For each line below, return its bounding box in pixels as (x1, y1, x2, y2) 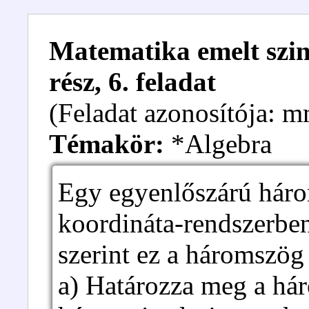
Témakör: (49, 129, 164, 159)
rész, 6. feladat (49, 67, 216, 97)
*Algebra (164, 129, 272, 159)
